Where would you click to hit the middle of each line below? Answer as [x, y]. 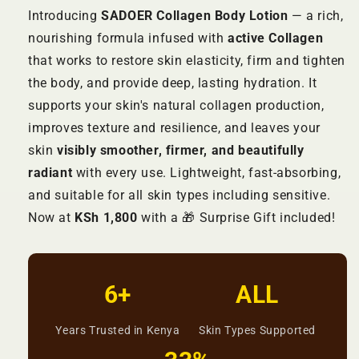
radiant [50, 173]
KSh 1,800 [106, 218]
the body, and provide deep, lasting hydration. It [173, 83]
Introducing [65, 16]
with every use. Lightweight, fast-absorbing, [207, 173]
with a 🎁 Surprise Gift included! [236, 218]
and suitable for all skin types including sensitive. [179, 196]
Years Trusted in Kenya [118, 331]
